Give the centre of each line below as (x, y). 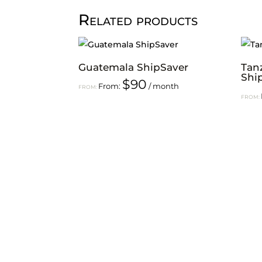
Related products (138, 20)
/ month (164, 86)
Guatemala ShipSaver (134, 67)
